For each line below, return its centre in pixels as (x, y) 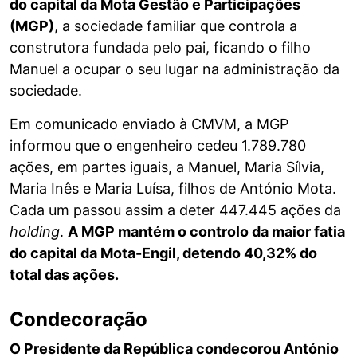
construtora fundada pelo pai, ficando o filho (160, 48)
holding (35, 232)
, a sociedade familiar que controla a (176, 26)
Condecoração (78, 320)
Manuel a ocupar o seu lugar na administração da (175, 69)
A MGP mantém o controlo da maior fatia (206, 232)
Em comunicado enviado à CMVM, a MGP (149, 124)
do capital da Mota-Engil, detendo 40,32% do (163, 253)
